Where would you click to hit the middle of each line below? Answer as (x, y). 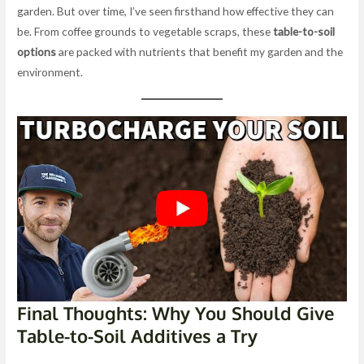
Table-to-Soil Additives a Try (138, 336)
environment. (50, 72)
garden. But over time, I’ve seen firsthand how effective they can (176, 11)
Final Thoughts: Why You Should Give (176, 313)
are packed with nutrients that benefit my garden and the (200, 52)
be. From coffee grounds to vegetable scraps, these (145, 32)
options (37, 52)
